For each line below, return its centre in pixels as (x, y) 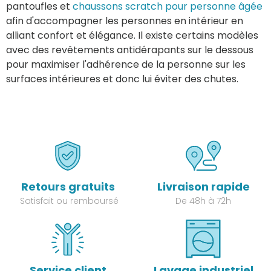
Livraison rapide (203, 187)
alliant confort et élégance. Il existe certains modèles (132, 36)
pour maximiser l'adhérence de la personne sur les (126, 65)
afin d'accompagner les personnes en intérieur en (125, 21)
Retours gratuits (68, 187)
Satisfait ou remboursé (68, 201)
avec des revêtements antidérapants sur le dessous (130, 50)
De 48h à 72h (203, 201)
